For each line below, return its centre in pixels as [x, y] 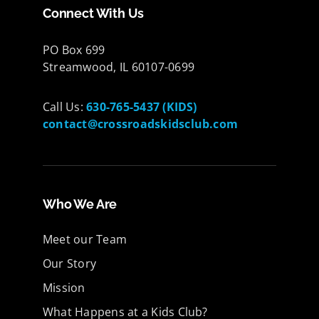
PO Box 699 [74, 50]
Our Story [70, 263]
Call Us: [65, 107]
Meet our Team [85, 239]
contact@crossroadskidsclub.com [141, 124]
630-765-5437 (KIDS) [142, 107]
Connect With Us [94, 13]
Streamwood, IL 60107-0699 [119, 67]
